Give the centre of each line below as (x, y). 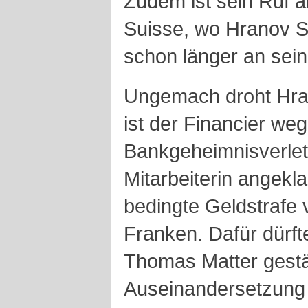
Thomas (163, 261)
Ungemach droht (200, 96)
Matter (232, 261)
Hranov (261, 29)
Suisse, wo (175, 29)
